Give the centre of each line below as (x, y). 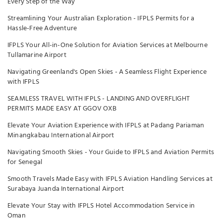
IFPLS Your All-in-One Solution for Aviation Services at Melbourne (108, 45)
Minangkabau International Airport (61, 136)
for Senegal (25, 162)
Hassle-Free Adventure (42, 28)
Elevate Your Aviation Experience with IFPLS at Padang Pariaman (106, 126)
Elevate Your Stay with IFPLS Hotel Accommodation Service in (101, 206)
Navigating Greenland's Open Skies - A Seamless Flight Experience (107, 72)
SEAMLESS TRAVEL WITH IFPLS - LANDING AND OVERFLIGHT (99, 99)
